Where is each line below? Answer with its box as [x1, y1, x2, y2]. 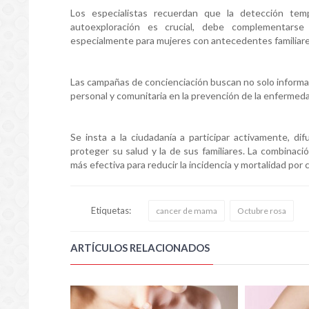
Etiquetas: [91, 204, 131, 216]
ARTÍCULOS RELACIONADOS [70, 241, 210, 254]
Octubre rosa [237, 205, 286, 216]
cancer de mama [156, 205, 217, 216]
